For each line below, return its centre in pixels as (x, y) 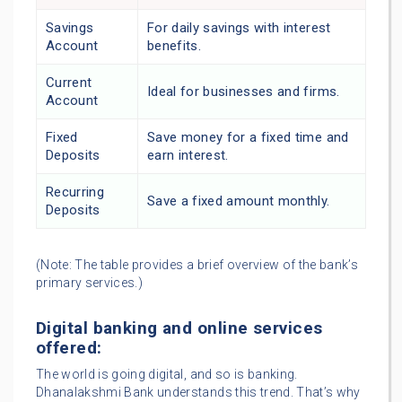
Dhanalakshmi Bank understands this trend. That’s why (198, 393)
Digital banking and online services (179, 328)
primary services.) (90, 283)
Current (69, 83)
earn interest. (188, 156)
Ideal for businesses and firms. (244, 92)
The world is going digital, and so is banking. (167, 375)
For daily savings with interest (239, 28)
